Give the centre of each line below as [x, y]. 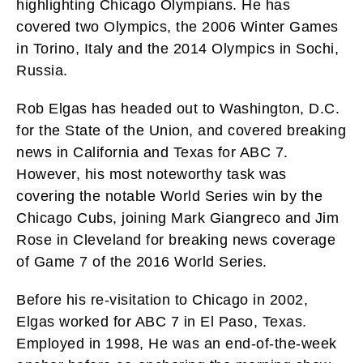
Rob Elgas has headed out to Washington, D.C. [178, 108]
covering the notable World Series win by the [169, 196]
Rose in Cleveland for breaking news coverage [176, 239]
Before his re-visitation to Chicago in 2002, [162, 299]
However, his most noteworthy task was [152, 174]
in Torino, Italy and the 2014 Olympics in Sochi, [177, 48]
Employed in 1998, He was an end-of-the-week [177, 343]
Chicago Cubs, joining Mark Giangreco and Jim [177, 218]
